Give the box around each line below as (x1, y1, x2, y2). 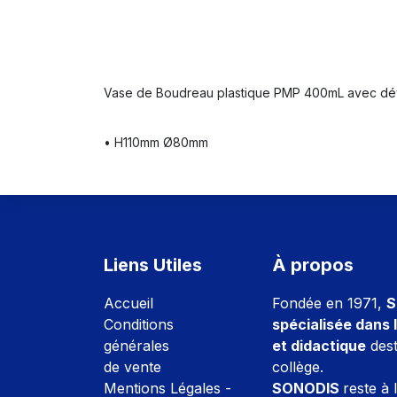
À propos (272, 254, 354, 276)
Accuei (104, 294, 150, 313)
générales (104, 337, 174, 355)
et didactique (272, 337, 366, 355)
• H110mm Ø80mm (104, 135, 208, 151)
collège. (272, 358, 323, 377)
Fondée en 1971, (272, 294, 386, 313)
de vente (104, 358, 161, 377)
